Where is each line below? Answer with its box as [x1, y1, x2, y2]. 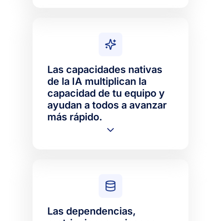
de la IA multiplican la [47, 75, 147, 87]
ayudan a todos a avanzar [47, 99, 167, 111]
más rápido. [47, 110, 103, 123]
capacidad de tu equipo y [47, 87, 165, 99]
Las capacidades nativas [47, 63, 163, 75]
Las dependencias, [47, 205, 136, 217]
